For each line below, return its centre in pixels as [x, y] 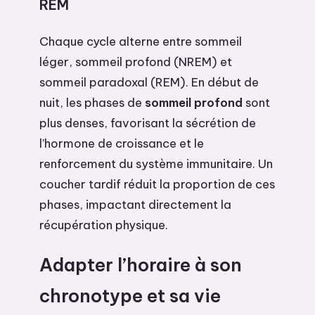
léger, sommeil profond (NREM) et [136, 61]
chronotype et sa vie [130, 296]
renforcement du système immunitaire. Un [156, 163]
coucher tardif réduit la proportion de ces [157, 184]
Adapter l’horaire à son [141, 265]
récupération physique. [104, 224]
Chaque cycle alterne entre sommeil [141, 41]
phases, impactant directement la [135, 204]
